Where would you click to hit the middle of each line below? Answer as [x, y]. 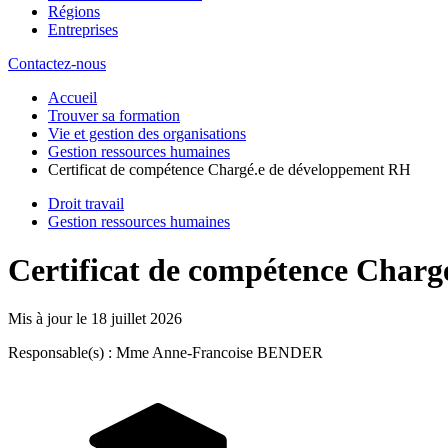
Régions [74, 11]
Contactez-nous [57, 63]
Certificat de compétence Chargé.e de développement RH [229, 169]
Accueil [72, 97]
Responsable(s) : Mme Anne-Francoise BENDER [165, 353]
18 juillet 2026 [136, 319]
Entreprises [83, 29]
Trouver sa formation [114, 115]
